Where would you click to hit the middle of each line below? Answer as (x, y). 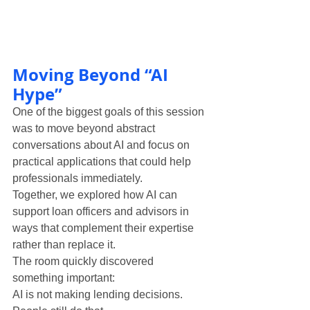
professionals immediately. (77, 178)
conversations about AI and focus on (102, 145)
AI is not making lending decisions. (98, 294)
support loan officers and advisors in (102, 211)
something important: (64, 277)
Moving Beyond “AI (92, 74)
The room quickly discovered (84, 261)
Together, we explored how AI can (96, 194)
